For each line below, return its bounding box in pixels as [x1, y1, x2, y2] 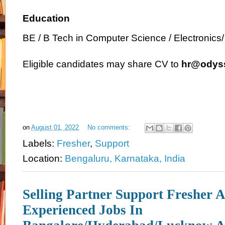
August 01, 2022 [31, 124, 79, 132]
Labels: [23, 138, 57, 149]
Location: [23, 153, 65, 164]
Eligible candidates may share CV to [23, 59, 181, 70]
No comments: [87, 124, 132, 132]
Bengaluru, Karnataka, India [65, 153, 185, 164]
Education [23, 13, 70, 24]
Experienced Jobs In [23, 202, 143, 218]
